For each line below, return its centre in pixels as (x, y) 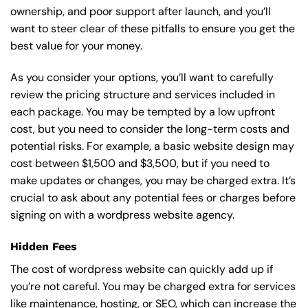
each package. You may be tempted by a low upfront (143, 112)
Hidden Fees (44, 246)
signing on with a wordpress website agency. (122, 215)
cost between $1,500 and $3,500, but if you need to (140, 164)
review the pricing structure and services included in (143, 95)
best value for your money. (76, 46)
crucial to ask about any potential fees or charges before (153, 198)
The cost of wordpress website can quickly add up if (142, 269)
